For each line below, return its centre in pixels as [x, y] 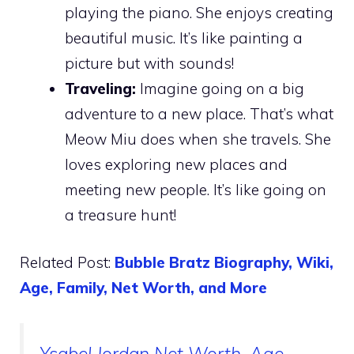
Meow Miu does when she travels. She [198, 139]
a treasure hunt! [121, 215]
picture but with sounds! [149, 63]
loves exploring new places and [176, 164]
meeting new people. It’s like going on [196, 189]
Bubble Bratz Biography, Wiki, [224, 263]
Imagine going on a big [220, 88]
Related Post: [67, 263]
